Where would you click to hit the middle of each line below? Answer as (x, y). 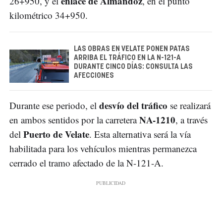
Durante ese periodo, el (54, 106)
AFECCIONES (94, 76)
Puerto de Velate (56, 134)
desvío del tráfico (133, 106)
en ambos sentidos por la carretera (74, 120)
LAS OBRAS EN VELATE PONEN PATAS (132, 49)
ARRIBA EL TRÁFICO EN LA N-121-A (127, 58)
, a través (192, 120)
